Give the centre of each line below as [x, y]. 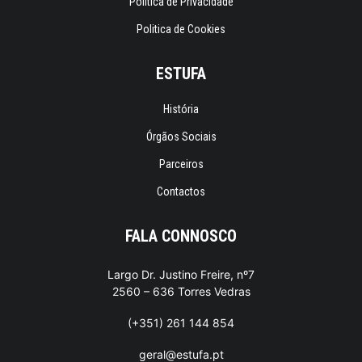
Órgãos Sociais [181, 137]
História [181, 109]
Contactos [181, 192]
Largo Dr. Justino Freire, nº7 [181, 274]
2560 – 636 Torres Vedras [181, 291]
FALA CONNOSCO [181, 236]
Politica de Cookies [181, 29]
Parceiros [181, 164]
